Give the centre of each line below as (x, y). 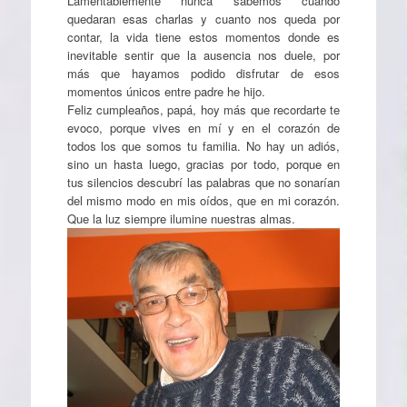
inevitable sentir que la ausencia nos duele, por (203, 55)
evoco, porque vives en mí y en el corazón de (203, 127)
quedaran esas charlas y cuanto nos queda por (203, 18)
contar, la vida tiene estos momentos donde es (203, 36)
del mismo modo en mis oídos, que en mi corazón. (203, 200)
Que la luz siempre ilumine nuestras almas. (181, 218)
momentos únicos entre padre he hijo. (166, 91)
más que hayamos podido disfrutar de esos (203, 73)
